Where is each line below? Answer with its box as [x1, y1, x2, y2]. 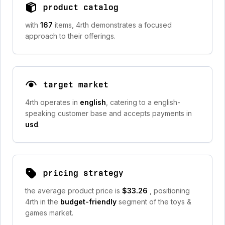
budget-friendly [60, 197, 119, 206]
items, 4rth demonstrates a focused [55, 21, 172, 29]
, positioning [150, 186, 190, 195]
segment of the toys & [119, 197, 191, 206]
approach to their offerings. [25, 32, 116, 40]
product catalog [43, 3, 119, 12]
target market [43, 80, 108, 89]
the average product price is [25, 186, 122, 195]
